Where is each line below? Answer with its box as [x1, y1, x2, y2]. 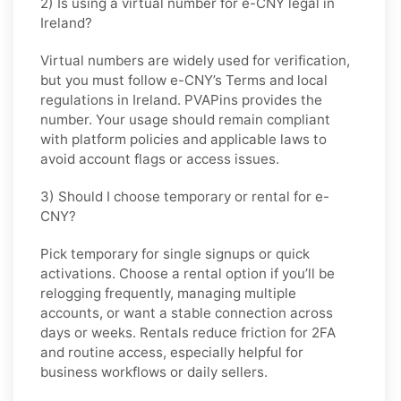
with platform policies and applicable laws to [40, 130, 327, 148]
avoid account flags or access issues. [40, 149, 279, 167]
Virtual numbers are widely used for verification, [40, 51, 350, 69]
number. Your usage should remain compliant [40, 110, 330, 128]
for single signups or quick [138, 244, 310, 262]
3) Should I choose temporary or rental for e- [40, 187, 329, 205]
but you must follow [40, 71, 170, 89]
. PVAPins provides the [177, 90, 322, 108]
